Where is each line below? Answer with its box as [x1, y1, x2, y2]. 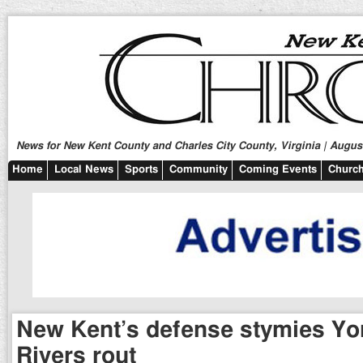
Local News [54, 164, 113, 175]
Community [169, 164, 228, 175]
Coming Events [239, 164, 317, 175]
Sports [125, 164, 158, 175]
